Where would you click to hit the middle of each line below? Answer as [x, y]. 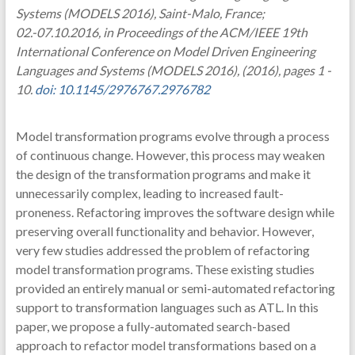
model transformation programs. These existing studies [165, 269]
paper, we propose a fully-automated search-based [153, 326]
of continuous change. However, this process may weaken [170, 155]
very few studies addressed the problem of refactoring [162, 250]
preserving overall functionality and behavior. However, [164, 231]
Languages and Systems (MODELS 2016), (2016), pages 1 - [173, 70]
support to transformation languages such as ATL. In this [167, 307]
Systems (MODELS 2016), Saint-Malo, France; [140, 13]
